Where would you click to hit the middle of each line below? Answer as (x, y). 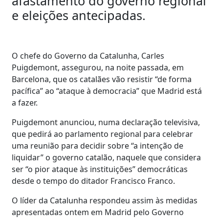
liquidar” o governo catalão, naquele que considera (106, 157)
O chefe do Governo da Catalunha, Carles (88, 55)
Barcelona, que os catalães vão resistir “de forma (102, 79)
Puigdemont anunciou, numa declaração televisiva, (106, 122)
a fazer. (25, 102)
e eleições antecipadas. (79, 15)
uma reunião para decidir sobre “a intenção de (98, 145)
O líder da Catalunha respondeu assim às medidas (105, 200)
